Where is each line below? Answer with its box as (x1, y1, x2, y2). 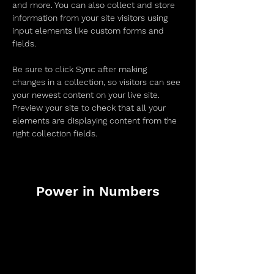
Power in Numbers (36, 183, 160, 199)
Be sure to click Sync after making (12, 64, 149, 74)
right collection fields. (12, 128, 100, 138)
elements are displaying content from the (12, 116, 179, 125)
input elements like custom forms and (12, 26, 166, 35)
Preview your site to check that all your (12, 103, 168, 113)
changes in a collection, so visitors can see (12, 77, 183, 87)
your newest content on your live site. (12, 90, 162, 100)
